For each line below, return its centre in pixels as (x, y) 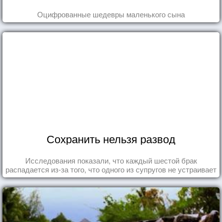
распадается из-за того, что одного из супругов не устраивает (111, 169)
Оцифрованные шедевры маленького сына (111, 14)
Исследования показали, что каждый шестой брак (111, 160)
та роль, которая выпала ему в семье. (111, 178)
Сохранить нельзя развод (111, 138)
